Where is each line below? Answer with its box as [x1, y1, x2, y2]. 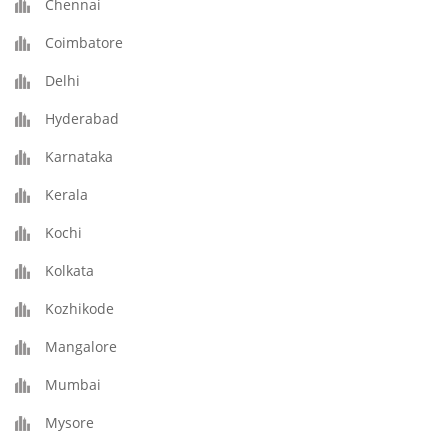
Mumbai [45, 375, 101, 394]
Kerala [45, 185, 88, 204]
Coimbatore [45, 33, 123, 52]
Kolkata [45, 261, 94, 280]
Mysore [45, 413, 94, 432]
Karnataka [45, 147, 113, 166]
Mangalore [45, 337, 117, 356]
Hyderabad [45, 109, 119, 128]
